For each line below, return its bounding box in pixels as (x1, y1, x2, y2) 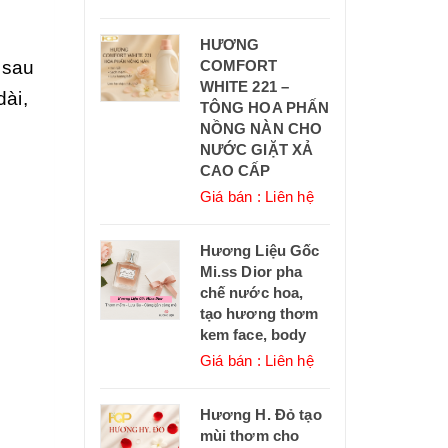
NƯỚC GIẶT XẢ (199, 141, 314, 159)
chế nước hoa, (199, 284, 304, 302)
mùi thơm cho (199, 427, 300, 445)
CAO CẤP (199, 162, 271, 180)
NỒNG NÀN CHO (199, 120, 323, 138)
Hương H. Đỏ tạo (199, 406, 322, 424)
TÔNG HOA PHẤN (199, 99, 330, 117)
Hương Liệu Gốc (199, 242, 320, 260)
